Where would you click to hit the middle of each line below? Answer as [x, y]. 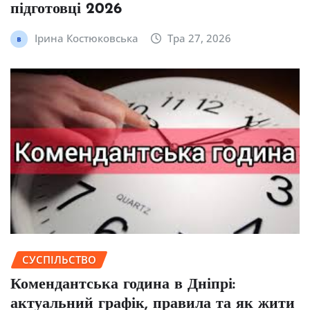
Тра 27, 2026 [200, 38]
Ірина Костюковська [86, 38]
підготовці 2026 [66, 10]
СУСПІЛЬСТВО [59, 260]
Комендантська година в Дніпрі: [123, 285]
